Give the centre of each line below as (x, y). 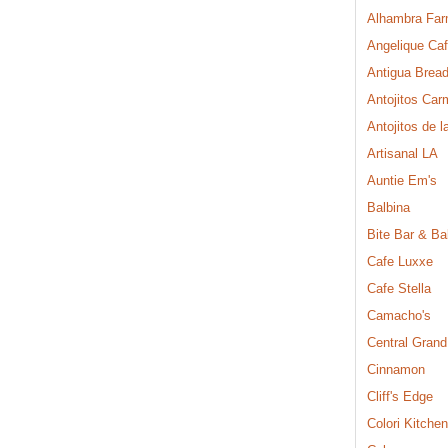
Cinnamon (396, 369)
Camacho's (399, 315)
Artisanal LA (402, 153)
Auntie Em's (402, 180)
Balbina (388, 207)
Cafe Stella (399, 288)
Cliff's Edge (400, 396)
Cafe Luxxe (400, 261)
